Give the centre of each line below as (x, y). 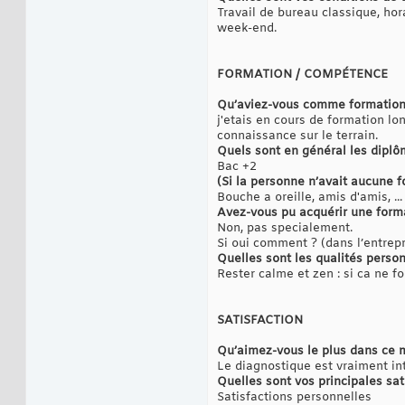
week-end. (247, 29)
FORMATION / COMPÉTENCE (302, 75)
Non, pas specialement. (285, 229)
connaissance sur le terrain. (297, 137)
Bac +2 (237, 167)
